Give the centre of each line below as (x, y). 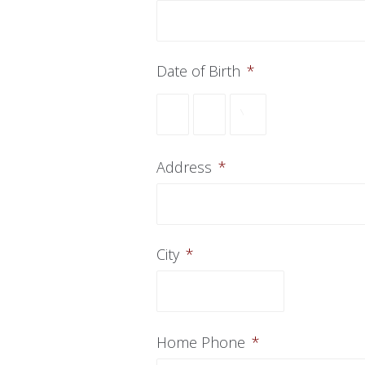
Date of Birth (198, 71)
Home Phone (201, 342)
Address (184, 167)
